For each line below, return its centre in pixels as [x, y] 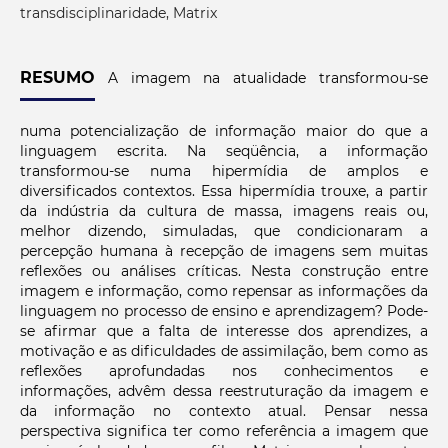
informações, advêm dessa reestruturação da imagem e [224, 391]
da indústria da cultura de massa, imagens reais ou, [224, 211]
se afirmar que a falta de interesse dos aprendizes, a [224, 331]
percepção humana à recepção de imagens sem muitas [224, 251]
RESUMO [57, 78]
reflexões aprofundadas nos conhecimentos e [224, 371]
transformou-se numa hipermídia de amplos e [224, 171]
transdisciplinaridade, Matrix [118, 13]
